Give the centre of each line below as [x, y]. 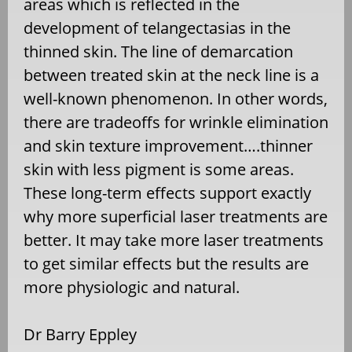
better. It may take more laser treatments [174, 240]
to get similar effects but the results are [166, 263]
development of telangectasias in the [157, 27]
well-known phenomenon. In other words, [176, 98]
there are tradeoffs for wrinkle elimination [176, 122]
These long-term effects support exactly [167, 192]
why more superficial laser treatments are [176, 216]
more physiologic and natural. [132, 287]
